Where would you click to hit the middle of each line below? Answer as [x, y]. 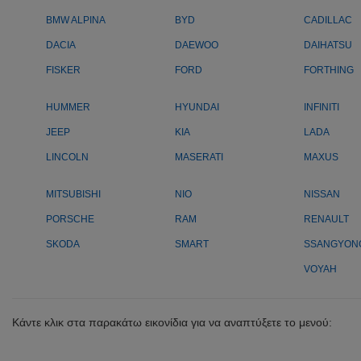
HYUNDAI [197, 107]
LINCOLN [67, 157]
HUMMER [68, 107]
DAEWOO [197, 45]
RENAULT [326, 219]
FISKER [63, 70]
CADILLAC [328, 20]
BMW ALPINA [76, 20]
